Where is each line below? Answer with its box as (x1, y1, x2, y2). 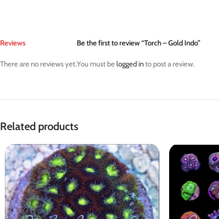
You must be (77, 60, 116, 68)
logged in (116, 60, 144, 68)
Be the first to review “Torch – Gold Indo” (77, 39, 200, 47)
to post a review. (144, 60, 195, 68)
